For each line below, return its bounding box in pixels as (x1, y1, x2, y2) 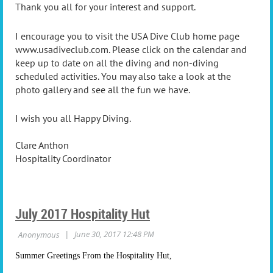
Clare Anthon (15, 139, 69, 152)
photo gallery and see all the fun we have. (15, 83, 190, 96)
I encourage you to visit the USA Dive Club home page (15, 29, 239, 42)
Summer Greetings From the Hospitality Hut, (15, 251, 172, 261)
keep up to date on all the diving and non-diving (15, 56, 219, 69)
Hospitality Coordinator (15, 152, 111, 165)
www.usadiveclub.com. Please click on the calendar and (15, 43, 247, 55)
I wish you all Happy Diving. (15, 112, 131, 125)
